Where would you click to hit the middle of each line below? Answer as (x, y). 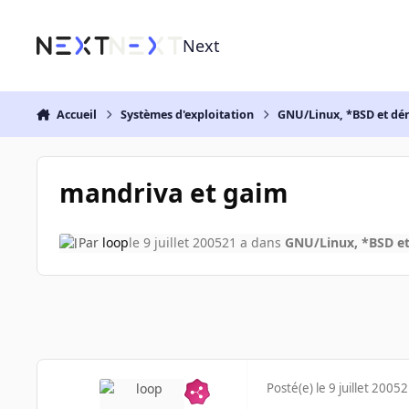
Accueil (76, 114)
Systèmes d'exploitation (188, 114)
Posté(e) (291, 388)
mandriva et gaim (173, 192)
